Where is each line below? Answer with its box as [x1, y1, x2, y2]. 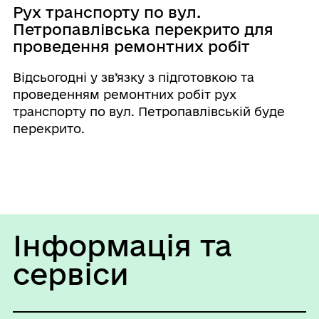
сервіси [12, 257, 129, 290]
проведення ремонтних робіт [12, 37, 250, 55]
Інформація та [12, 229, 232, 261]
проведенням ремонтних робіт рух [12, 87, 236, 101]
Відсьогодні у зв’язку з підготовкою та [12, 70, 254, 84]
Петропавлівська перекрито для [12, 20, 273, 38]
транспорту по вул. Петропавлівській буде [12, 104, 285, 118]
